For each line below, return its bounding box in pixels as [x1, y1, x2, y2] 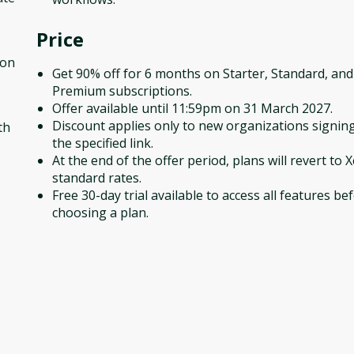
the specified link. [52, 134, 153, 152]
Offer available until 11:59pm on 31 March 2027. [52, 100, 333, 117]
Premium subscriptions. [52, 82, 192, 100]
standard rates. [52, 169, 141, 186]
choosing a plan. [52, 204, 149, 221]
